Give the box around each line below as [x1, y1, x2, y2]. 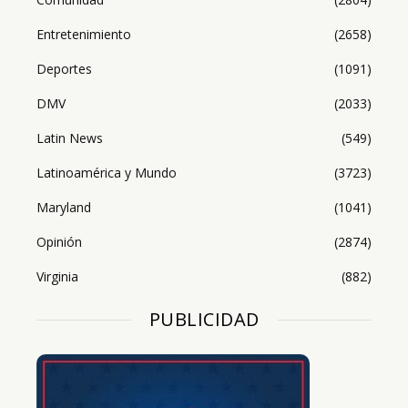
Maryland [36, 199, 91, 217]
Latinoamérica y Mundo [36, 164, 177, 182]
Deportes [36, 60, 92, 78]
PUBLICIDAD [148, 307, 260, 332]
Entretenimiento [36, 25, 131, 44]
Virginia [36, 268, 78, 286]
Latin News [36, 129, 103, 148]
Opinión [36, 233, 82, 251]
